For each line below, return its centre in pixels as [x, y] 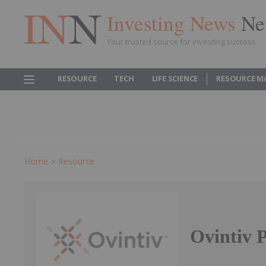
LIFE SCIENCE [175, 78]
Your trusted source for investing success [181, 41]
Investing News [174, 23]
